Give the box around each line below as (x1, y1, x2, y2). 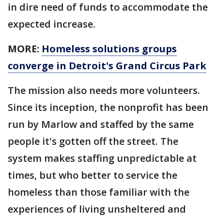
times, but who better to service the (8, 169, 177, 182)
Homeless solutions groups (42, 42, 177, 55)
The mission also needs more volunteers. (8, 84, 200, 97)
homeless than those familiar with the (8, 186, 189, 199)
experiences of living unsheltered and (8, 202, 186, 216)
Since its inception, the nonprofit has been (8, 101, 208, 114)
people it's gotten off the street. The (8, 135, 178, 148)
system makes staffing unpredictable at (8, 152, 197, 165)
